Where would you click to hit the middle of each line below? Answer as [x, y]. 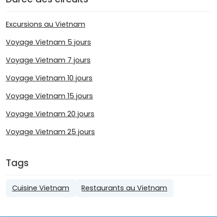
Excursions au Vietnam [46, 24]
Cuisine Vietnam [40, 188]
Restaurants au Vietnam [124, 188]
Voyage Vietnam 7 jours [48, 60]
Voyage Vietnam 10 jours [49, 78]
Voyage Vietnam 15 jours [49, 96]
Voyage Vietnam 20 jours [50, 114]
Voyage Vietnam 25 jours [50, 132]
